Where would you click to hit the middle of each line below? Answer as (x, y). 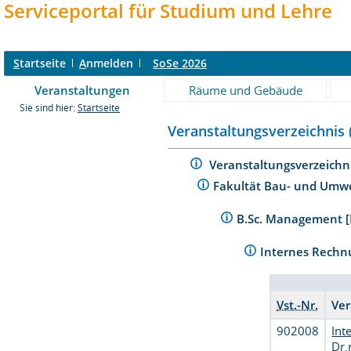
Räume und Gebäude (245, 90)
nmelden (110, 63)
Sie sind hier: (49, 108)
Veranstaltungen (82, 90)
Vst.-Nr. (298, 304)
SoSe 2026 (180, 63)
